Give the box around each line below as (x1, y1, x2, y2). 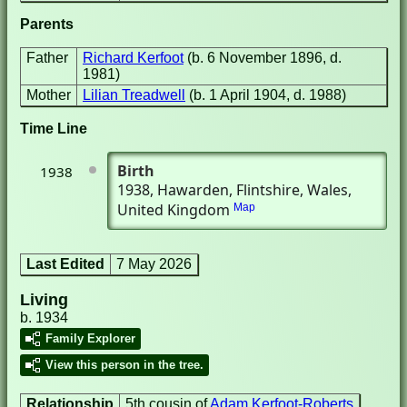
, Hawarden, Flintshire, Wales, (150, 180, 352, 200)
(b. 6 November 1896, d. (187, 50, 342, 65)
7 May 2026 (116, 256, 192, 272)
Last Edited (26, 256, 104, 272)
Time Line (20, 121, 87, 136)
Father (26, 50, 68, 65)
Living (20, 290, 68, 309)
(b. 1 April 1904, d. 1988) (189, 87, 346, 103)
